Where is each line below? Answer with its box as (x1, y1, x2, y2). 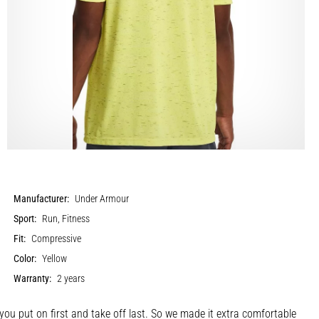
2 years (57, 272, 85, 285)
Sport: (14, 212, 37, 225)
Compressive (31, 232, 82, 245)
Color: (14, 252, 37, 265)
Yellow (42, 252, 68, 265)
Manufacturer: (14, 192, 70, 205)
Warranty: (14, 272, 52, 285)
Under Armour (75, 192, 130, 205)
